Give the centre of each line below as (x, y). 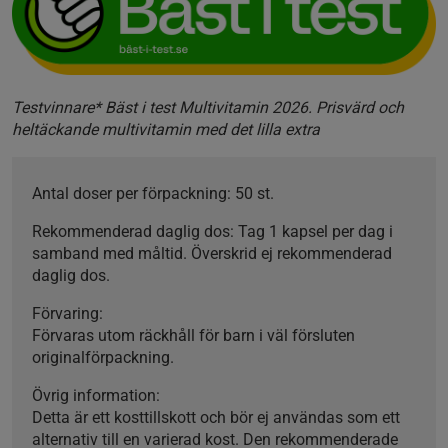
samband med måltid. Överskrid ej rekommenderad (212, 254)
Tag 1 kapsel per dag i (313, 232)
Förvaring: (69, 314)
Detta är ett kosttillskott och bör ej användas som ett (216, 418)
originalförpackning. (103, 358)
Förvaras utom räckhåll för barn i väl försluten (193, 336)
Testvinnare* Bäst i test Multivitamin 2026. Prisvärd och (208, 108)
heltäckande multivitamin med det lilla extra (166, 130)
